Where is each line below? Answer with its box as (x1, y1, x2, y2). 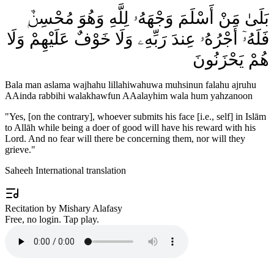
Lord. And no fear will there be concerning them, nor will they (5, 133, 245, 144)
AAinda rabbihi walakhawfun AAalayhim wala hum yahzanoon (5, 90, 253, 101)
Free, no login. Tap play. (5, 213, 99, 224)
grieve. (5, 144, 31, 155)
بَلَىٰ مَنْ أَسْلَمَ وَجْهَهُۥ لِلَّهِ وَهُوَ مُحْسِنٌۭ (28, 8, 269, 28)
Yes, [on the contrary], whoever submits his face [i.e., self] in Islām (9, 111, 266, 122)
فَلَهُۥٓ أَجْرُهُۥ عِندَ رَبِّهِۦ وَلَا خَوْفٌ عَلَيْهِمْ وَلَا (7, 29, 269, 48)
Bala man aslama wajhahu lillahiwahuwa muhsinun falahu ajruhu (5, 79, 256, 90)
